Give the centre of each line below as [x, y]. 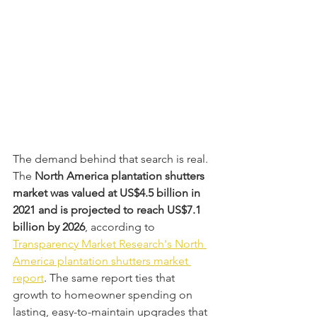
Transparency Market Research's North [110, 243]
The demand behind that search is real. [112, 158]
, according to [121, 226]
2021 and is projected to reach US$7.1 [108, 209]
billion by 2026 [49, 226]
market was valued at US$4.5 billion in [108, 192]
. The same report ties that [111, 277]
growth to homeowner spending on [104, 294]
